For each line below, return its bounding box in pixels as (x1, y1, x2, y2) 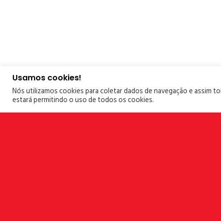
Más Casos (43, 160, 93, 173)
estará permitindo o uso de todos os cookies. (12, 94, 154, 106)
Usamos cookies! (12, 72, 81, 83)
